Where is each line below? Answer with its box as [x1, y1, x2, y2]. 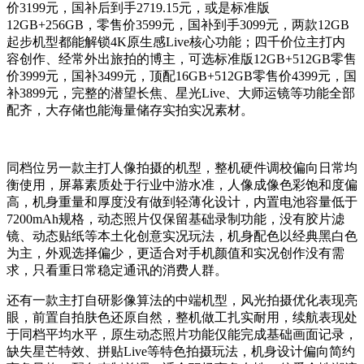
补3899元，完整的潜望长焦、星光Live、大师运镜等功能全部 [6, 86, 355, 101]
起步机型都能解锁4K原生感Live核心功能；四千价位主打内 [6, 35, 345, 50]
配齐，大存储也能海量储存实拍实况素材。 [6, 103, 253, 118]
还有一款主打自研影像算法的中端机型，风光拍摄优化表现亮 [6, 293, 357, 308]
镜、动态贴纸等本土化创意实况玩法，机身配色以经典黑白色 [6, 229, 357, 244]
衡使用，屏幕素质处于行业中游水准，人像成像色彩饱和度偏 [6, 178, 357, 193]
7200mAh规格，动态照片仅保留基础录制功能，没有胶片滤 [6, 212, 344, 227]
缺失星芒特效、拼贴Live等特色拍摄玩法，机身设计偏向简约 [6, 344, 355, 359]
